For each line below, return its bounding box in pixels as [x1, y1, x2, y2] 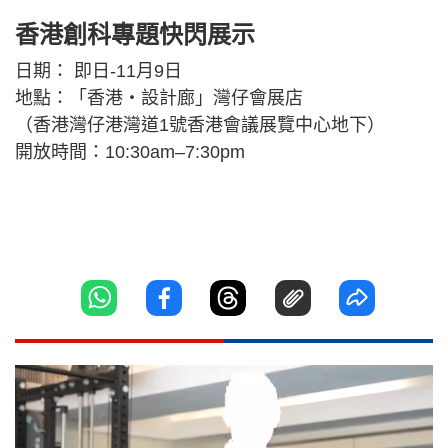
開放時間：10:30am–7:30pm [15, 141, 245, 162]
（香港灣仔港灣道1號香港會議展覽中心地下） [15, 114, 385, 135]
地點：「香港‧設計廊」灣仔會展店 [15, 87, 303, 108]
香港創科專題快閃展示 [15, 20, 255, 48]
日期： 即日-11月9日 [15, 60, 182, 81]
